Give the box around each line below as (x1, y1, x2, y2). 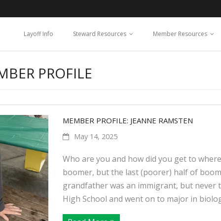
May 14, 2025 (74, 132, 117, 141)
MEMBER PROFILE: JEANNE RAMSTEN (62, 115, 193, 125)
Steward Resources (73, 30, 126, 38)
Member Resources (153, 30, 207, 38)
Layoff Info (24, 30, 53, 38)
